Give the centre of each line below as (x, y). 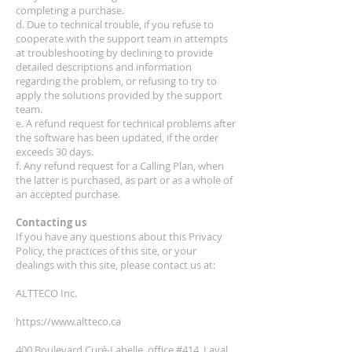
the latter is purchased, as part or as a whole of (124, 180)
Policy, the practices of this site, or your (106, 251)
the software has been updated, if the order (117, 137)
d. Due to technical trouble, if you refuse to (115, 24)
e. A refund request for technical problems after (126, 123)
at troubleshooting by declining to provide (114, 53)
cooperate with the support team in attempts (122, 38)
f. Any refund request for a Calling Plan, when (120, 166)
